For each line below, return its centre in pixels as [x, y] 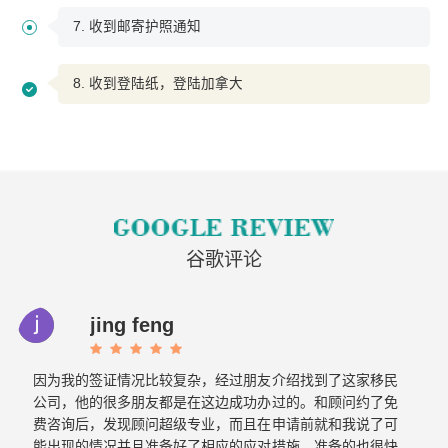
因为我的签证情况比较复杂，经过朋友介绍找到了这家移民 [215, 379]
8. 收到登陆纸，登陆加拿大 [157, 83]
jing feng [131, 324]
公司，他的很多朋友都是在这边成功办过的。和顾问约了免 [215, 401]
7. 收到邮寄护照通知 [136, 26]
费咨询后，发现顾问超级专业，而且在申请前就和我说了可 [215, 423]
